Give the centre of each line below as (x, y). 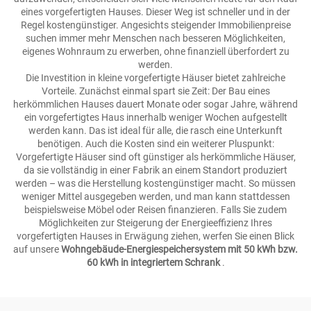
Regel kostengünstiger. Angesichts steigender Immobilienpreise (155, 25)
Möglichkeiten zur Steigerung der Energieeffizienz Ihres (155, 223)
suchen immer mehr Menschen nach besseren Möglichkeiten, (155, 38)
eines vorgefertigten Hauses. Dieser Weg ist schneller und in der (155, 12)
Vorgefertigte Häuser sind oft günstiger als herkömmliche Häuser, (155, 157)
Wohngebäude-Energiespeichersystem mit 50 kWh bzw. (179, 249)
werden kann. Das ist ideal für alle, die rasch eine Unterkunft (155, 131)
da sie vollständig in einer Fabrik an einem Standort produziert (155, 170)
